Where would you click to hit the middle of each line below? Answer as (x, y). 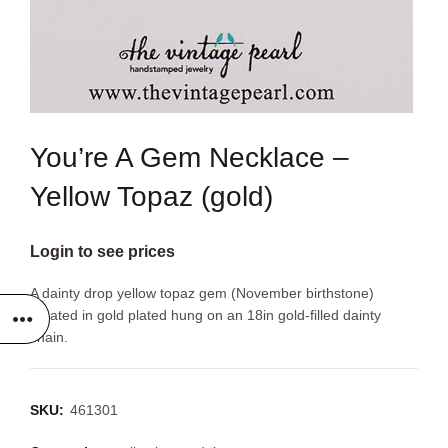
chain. (49, 337)
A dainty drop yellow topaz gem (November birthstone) (202, 293)
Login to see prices (102, 251)
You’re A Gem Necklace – (189, 157)
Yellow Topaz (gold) (151, 196)
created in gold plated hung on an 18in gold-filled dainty (205, 315)
